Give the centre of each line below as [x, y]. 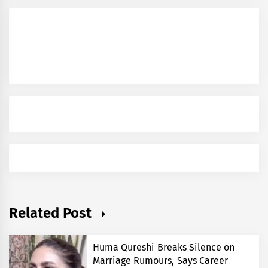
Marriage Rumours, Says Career [160, 260]
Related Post [52, 213]
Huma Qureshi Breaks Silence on [164, 247]
